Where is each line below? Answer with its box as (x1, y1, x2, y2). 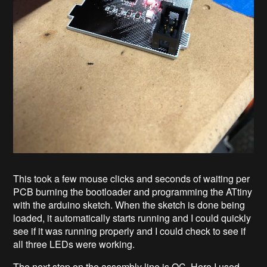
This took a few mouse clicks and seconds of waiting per (13, 172, 250, 186)
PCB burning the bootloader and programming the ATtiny (13, 185, 253, 199)
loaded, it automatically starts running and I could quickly (13, 211, 252, 225)
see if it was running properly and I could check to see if (13, 224, 246, 238)
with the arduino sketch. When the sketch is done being (13, 198, 246, 212)
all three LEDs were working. (13, 237, 135, 252)
